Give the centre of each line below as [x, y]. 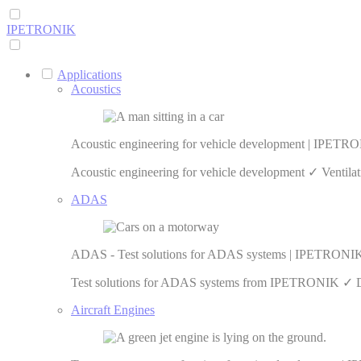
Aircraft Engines [113, 310]
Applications [89, 75]
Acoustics [96, 89]
